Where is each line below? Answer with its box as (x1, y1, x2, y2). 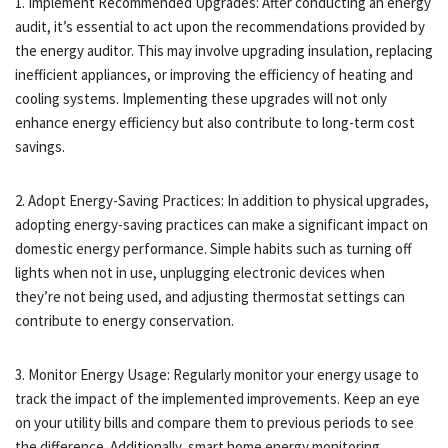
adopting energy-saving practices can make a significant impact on (15, 214, 428, 234)
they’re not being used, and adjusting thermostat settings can (15, 286, 405, 306)
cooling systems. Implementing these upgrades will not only (15, 88, 387, 108)
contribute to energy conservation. (15, 310, 234, 330)
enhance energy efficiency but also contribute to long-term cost (15, 112, 415, 132)
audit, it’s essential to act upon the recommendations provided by (15, 16, 425, 36)
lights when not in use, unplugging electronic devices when (15, 262, 385, 282)
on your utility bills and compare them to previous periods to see (15, 412, 414, 432)
